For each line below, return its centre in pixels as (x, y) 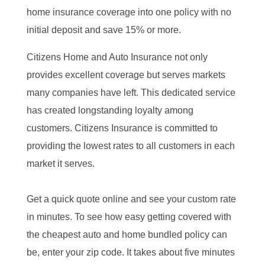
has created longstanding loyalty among (110, 110)
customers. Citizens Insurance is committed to (122, 128)
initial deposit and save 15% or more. (104, 30)
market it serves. (63, 163)
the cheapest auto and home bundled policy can (127, 234)
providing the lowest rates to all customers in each (130, 146)
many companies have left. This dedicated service (131, 92)
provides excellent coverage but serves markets (126, 75)
